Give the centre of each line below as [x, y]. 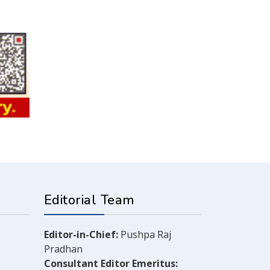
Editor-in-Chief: [81, 235]
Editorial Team [89, 200]
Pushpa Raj [145, 235]
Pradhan [63, 249]
